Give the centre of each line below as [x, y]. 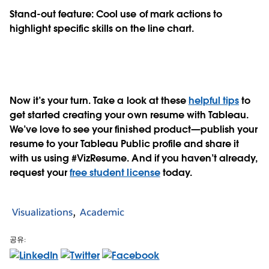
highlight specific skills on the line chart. [102, 28]
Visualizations [42, 213]
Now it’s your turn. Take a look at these [99, 100]
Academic [102, 213]
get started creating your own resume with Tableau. [129, 115]
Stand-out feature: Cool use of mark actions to [116, 14]
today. [176, 172]
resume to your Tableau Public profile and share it [124, 144]
